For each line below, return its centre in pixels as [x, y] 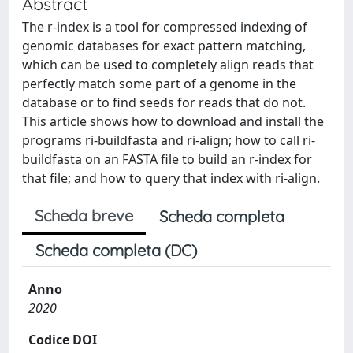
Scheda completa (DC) [116, 250]
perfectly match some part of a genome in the [159, 84]
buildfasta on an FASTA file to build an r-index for [167, 159]
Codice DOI [63, 340]
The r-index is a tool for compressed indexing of [165, 27]
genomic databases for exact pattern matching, [164, 46]
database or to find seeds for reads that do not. [164, 102]
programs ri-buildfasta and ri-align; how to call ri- [169, 140]
